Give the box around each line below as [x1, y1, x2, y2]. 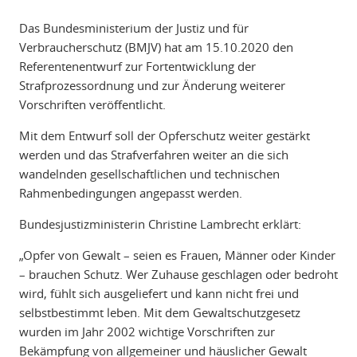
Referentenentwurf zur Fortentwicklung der [18, 58, 256, 75]
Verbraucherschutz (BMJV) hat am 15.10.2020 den [18, 39, 293, 56]
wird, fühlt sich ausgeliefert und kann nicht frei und [18, 285, 299, 302]
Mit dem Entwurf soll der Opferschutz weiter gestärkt [18, 127, 310, 144]
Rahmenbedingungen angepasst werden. [18, 185, 242, 202]
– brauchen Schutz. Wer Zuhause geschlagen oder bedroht [18, 266, 338, 283]
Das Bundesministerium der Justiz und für [18, 20, 249, 37]
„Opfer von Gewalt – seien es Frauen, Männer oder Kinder [18, 247, 335, 264]
